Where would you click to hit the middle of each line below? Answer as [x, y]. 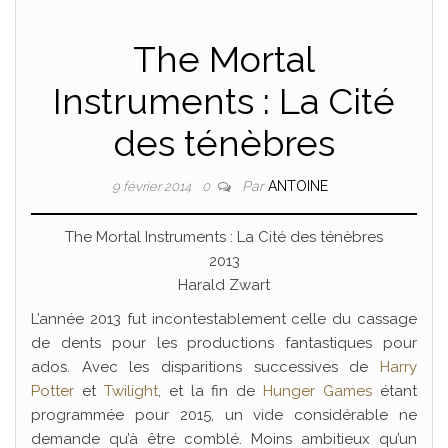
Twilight [130, 391]
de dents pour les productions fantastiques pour [224, 343]
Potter [52, 391]
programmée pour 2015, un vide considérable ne [224, 415]
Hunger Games [318, 391]
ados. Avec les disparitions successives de [205, 367]
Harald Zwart [224, 285]
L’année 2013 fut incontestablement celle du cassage [224, 319]
